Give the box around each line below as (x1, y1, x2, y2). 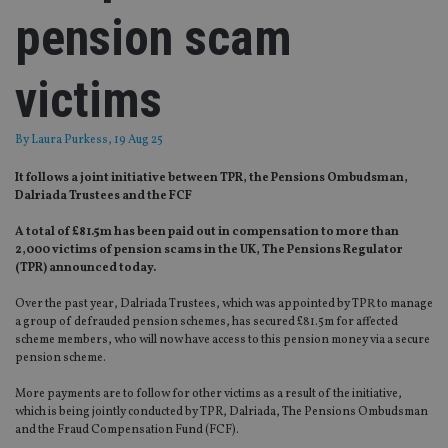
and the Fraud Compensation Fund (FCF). (15, 422, 239, 439)
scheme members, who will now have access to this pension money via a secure (15, 332, 430, 349)
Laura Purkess (31, 132, 108, 149)
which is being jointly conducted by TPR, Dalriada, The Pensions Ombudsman (15, 404, 428, 421)
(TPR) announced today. (15, 260, 156, 277)
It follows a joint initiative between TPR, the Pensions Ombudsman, (15, 170, 408, 187)
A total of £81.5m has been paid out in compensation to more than (15, 224, 399, 241)
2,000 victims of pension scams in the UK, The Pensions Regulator (15, 242, 403, 259)
